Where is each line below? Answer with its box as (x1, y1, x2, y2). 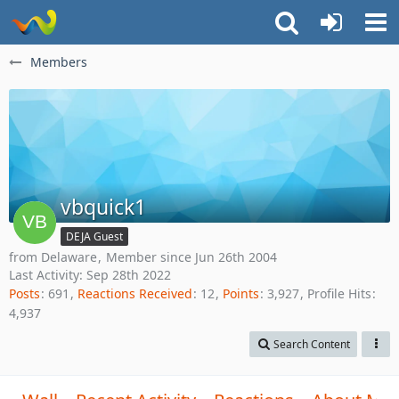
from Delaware (9, 248, 97, 265)
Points (223, 285, 259, 303)
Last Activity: (9, 266, 86, 283)
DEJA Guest (66, 229, 123, 244)
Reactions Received (77, 285, 192, 303)
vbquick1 (61, 192, 146, 221)
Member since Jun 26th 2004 (106, 248, 277, 265)
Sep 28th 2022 (86, 266, 171, 283)
